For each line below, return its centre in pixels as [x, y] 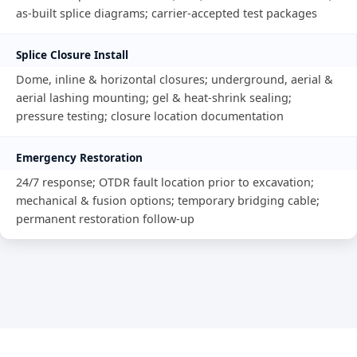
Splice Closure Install [72, 54]
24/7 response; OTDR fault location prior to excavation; [165, 182]
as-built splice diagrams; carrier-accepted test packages [167, 13]
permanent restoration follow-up [105, 218]
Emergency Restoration [79, 157]
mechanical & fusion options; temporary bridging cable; [168, 200]
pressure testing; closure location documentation [150, 116]
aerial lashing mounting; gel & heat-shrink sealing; [154, 97]
